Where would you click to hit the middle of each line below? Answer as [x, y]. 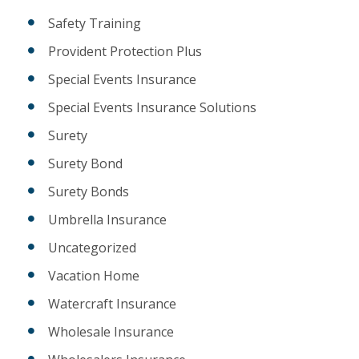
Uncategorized [92, 248]
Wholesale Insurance [111, 332]
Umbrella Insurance [107, 220]
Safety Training [95, 24]
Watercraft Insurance [112, 304]
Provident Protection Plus [125, 52]
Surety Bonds [89, 192]
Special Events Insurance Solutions [152, 108]
